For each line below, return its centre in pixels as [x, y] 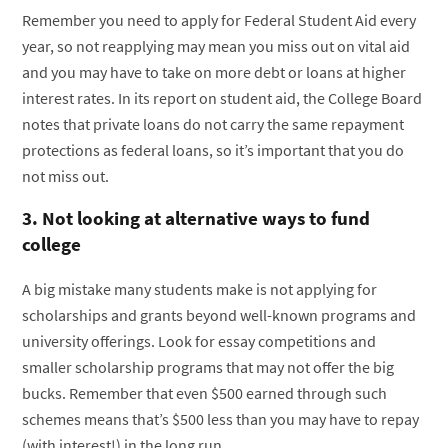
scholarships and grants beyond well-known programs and [219, 315]
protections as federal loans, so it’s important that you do [213, 150]
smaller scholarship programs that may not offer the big [208, 367]
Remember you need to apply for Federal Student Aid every [219, 20]
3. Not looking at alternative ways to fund [196, 218]
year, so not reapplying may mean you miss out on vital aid [216, 46]
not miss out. [66, 176]
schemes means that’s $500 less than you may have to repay [221, 419]
